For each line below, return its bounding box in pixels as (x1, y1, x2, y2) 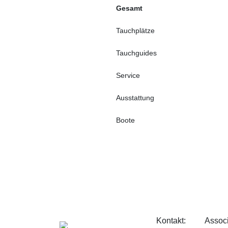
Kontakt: (156, 216, 186, 225)
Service (116, 71, 140, 79)
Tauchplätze (116, 26, 155, 35)
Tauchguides (116, 49, 157, 57)
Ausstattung (116, 94, 154, 102)
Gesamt (116, 4, 142, 12)
